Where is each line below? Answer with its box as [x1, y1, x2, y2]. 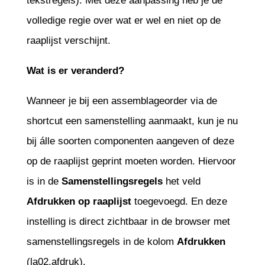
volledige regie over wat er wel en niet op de [26, 14, 221, 26]
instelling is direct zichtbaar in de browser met [26, 215, 230, 227]
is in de [26, 175, 62, 187]
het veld [162, 175, 201, 187]
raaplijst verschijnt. [26, 34, 111, 46]
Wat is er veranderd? [26, 64, 124, 76]
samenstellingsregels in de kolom [26, 235, 177, 247]
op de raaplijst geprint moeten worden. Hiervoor [26, 155, 236, 167]
